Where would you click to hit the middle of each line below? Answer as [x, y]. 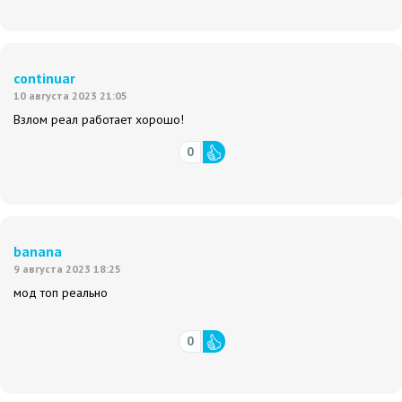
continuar [44, 79]
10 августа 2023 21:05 [70, 96]
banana [38, 252]
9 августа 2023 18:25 [67, 269]
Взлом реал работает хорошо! [99, 120]
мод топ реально [77, 293]
